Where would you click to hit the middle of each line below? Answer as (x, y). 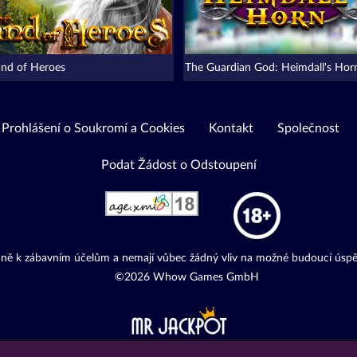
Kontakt (231, 128)
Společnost (308, 128)
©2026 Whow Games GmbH (186, 277)
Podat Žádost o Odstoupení (178, 165)
